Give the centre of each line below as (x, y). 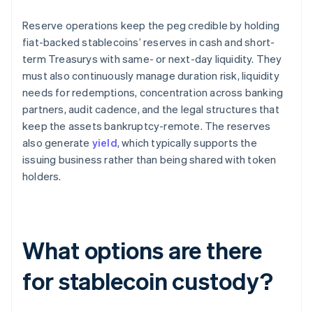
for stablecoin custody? (148, 281)
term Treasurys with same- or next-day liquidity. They (152, 59)
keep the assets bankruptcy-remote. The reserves (147, 126)
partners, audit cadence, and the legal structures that (151, 109)
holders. (42, 176)
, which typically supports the (187, 143)
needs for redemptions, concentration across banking (153, 93)
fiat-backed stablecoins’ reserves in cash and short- (149, 42)
